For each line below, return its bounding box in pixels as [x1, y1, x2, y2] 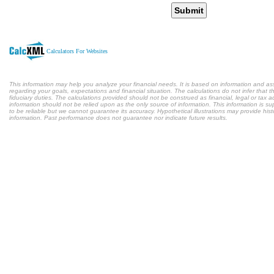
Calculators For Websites [46, 47, 108, 54]
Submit [174, 6, 204, 15]
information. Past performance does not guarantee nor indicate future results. [9, 114, 228, 121]
